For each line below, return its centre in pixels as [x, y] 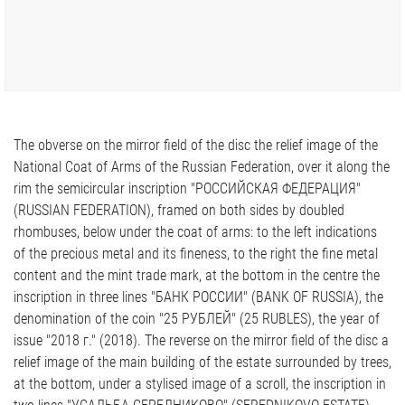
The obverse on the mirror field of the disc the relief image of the [50, 145]
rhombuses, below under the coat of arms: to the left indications [195, 231]
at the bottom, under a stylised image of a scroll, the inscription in [200, 383]
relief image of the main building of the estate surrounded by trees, [202, 362]
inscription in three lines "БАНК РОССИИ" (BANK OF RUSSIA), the [198, 297]
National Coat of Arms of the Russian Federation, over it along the [202, 166]
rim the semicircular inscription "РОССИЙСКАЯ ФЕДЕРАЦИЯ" [187, 188]
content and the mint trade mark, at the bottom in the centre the [197, 275]
